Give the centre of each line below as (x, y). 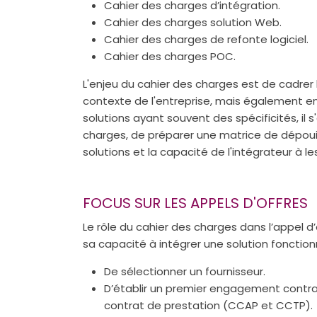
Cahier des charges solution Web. (193, 22)
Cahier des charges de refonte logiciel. (206, 39)
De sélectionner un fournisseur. (185, 272)
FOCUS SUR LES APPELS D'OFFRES (195, 203)
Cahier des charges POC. (170, 56)
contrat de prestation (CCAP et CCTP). (208, 306)
